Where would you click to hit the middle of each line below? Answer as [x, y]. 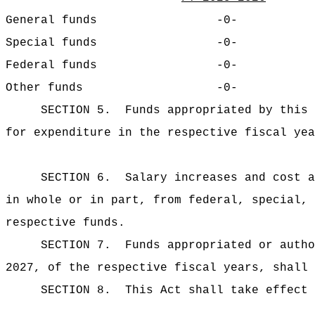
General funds [51, 20]
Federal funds [51, 65]
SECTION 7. [76, 245]
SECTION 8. [76, 290]
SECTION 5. [76, 110]
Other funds [44, 88]
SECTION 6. [76, 178]
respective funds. [65, 223]
